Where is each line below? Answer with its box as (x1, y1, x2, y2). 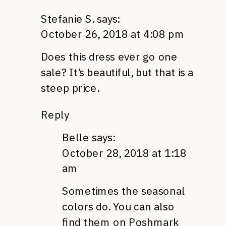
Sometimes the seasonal (62, 184, 185, 198)
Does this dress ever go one (41, 50, 178, 64)
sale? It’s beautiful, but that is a (41, 66, 194, 79)
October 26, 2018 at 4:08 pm (41, 27, 185, 41)
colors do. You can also (62, 200, 175, 213)
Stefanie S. (41, 12, 94, 26)
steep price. (41, 81, 99, 95)
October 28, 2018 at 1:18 (62, 146, 187, 160)
